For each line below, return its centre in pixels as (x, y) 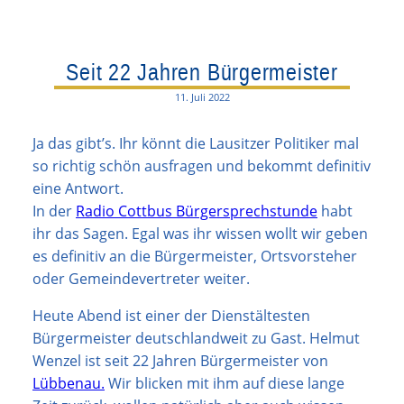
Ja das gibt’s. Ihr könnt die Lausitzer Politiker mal (196, 143)
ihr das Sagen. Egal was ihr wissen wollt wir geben (200, 233)
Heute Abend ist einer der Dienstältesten (171, 315)
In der (54, 211)
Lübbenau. (69, 383)
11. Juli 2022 (202, 96)
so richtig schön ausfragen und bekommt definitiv (202, 165)
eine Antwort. (78, 188)
